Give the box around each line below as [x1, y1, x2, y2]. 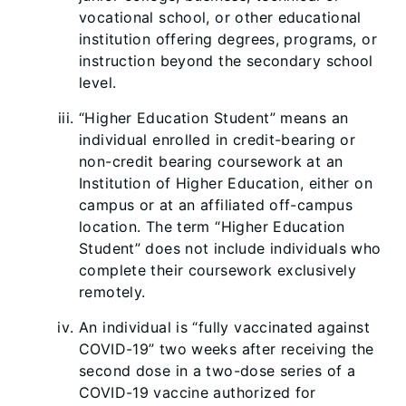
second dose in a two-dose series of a [79, 362, 356, 380]
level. [79, 73, 117, 92]
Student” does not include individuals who [79, 239, 382, 257]
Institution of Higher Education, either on [79, 174, 372, 192]
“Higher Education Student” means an [79, 109, 349, 127]
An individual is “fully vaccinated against [79, 318, 370, 336]
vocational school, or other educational [79, 8, 362, 26]
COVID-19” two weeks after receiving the [79, 340, 374, 358]
